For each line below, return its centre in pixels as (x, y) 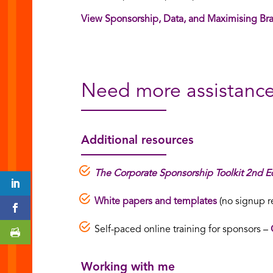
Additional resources (137, 141)
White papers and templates (155, 202)
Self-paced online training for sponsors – (182, 230)
